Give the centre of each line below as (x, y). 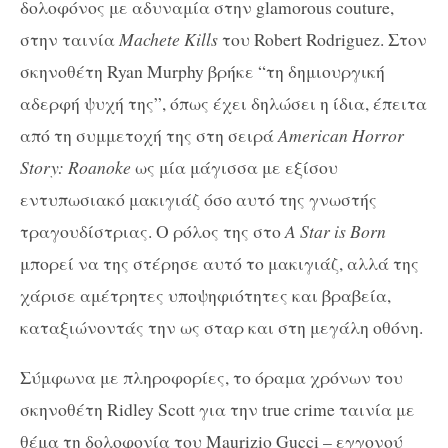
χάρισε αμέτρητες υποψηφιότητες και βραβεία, (205, 295)
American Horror (341, 135)
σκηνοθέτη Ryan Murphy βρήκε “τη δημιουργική (202, 71)
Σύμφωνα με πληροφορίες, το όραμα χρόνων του (211, 376)
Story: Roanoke (75, 167)
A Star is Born (335, 231)
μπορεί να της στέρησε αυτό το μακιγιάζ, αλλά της (219, 263)
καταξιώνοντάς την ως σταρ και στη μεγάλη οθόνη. (221, 327)
